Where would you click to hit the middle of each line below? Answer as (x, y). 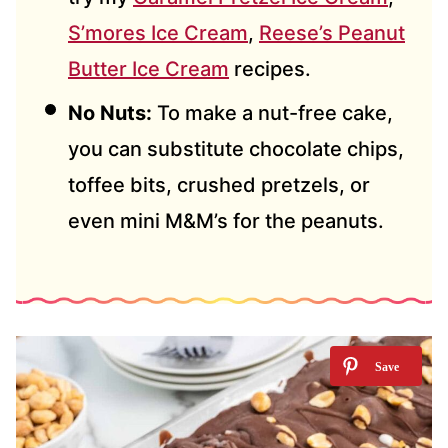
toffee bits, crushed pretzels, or (219, 185)
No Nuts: (110, 113)
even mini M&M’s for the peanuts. (226, 221)
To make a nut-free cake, (272, 113)
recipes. (270, 69)
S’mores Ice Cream (158, 33)
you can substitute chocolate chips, (236, 149)
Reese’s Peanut (332, 33)
